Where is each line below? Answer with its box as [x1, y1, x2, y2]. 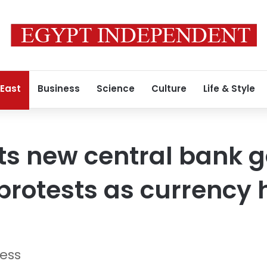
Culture [151, 82, 187, 95]
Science [97, 82, 135, 95]
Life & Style [203, 82, 255, 95]
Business [38, 82, 80, 95]
